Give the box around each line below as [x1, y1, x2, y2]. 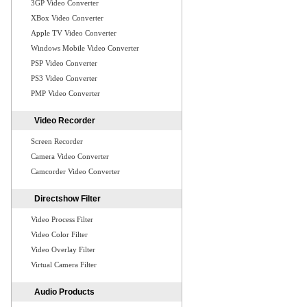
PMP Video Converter [31, 89, 100, 97]
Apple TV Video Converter [31, 29, 116, 37]
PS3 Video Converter [31, 74, 97, 82]
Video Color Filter [31, 230, 88, 238]
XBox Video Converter [31, 14, 103, 22]
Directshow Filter [34, 194, 101, 204]
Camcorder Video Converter [31, 167, 120, 175]
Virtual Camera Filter [31, 260, 97, 269]
